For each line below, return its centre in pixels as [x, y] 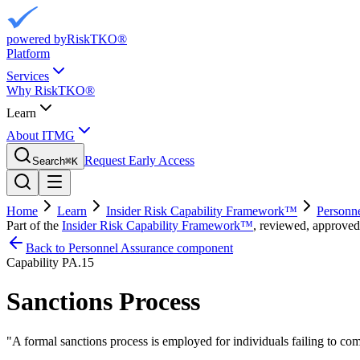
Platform [28, 53]
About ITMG [41, 135]
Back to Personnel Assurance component [129, 248]
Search [49, 161]
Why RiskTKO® [51, 90]
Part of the [33, 225]
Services [28, 76]
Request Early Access [139, 160]
